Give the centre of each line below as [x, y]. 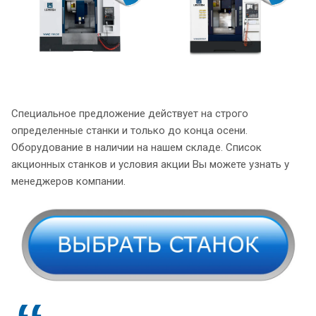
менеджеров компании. [68, 181]
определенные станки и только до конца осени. [129, 130]
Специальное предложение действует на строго [130, 113]
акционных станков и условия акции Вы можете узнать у [150, 164]
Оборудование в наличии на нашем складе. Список [136, 147]
